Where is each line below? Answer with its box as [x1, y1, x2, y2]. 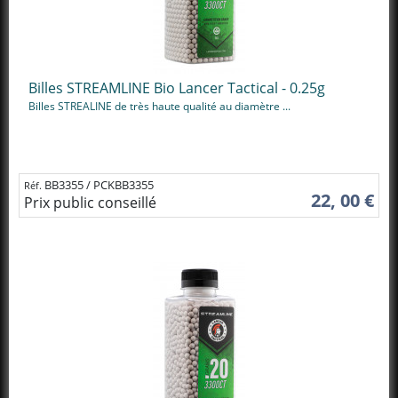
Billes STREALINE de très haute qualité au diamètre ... [28, 99, 291, 114]
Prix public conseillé [24, 192, 156, 212]
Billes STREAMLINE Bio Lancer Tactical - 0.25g [28, 78, 325, 98]
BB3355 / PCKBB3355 [44, 176, 154, 193]
